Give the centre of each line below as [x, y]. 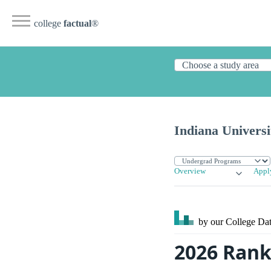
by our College [227, 222]
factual [77, 23]
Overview [190, 171]
